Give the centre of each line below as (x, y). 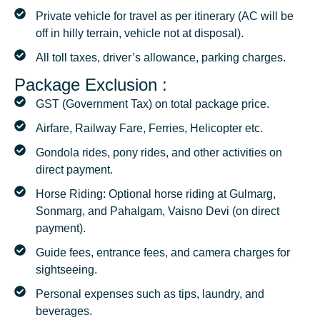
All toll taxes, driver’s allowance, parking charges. (161, 58)
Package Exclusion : (91, 85)
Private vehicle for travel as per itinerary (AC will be (165, 16)
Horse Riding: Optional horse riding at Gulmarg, (156, 194)
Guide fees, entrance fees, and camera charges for (163, 253)
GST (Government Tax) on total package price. (152, 104)
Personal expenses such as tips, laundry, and (150, 294)
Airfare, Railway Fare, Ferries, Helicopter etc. (149, 129)
